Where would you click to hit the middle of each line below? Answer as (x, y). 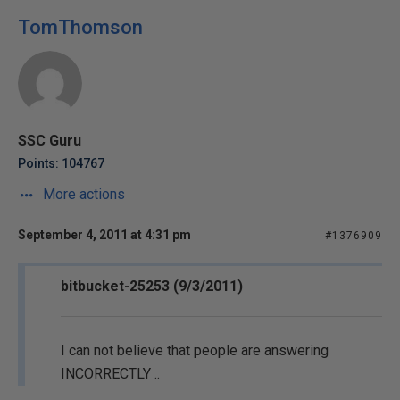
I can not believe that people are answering (195, 350)
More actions (82, 194)
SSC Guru (50, 141)
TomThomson (80, 27)
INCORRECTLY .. (110, 374)
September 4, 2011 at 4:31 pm (104, 235)
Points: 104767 (61, 163)
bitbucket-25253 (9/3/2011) (152, 286)
